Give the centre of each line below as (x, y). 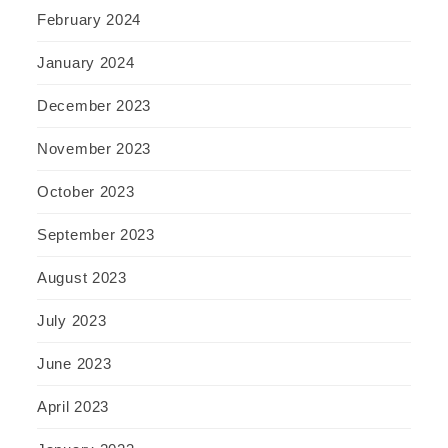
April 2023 (73, 407)
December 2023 (94, 106)
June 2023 (74, 364)
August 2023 (82, 278)
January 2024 (86, 63)
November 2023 (94, 149)
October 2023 (86, 192)
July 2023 (72, 321)
